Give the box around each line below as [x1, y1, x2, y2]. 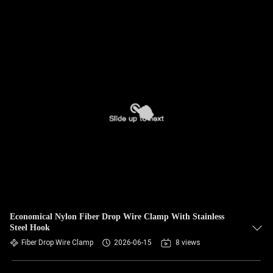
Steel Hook [10, 223, 50, 232]
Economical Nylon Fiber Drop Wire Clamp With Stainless [10, 212, 224, 221]
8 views [175, 238, 200, 247]
